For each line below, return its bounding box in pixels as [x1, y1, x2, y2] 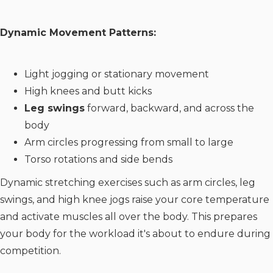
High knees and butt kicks [24, 85, 152, 97]
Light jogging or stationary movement [24, 68, 209, 80]
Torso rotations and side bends [24, 153, 172, 165]
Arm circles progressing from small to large [24, 136, 233, 148]
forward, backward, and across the [85, 102, 254, 114]
